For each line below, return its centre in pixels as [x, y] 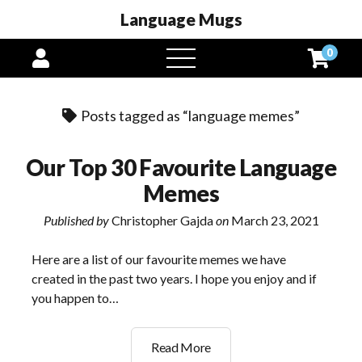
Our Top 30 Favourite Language [181, 167]
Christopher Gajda [162, 220]
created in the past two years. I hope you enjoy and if [175, 278]
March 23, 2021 [274, 220]
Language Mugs [181, 19]
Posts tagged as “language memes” [189, 116]
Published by [76, 220]
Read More [181, 347]
